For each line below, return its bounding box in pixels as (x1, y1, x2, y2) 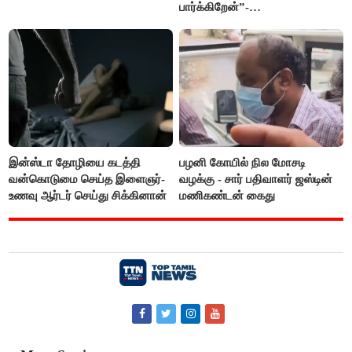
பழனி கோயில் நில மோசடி (179, 156, 306, 169)
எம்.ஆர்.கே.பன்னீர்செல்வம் (179, 16, 310, 30)
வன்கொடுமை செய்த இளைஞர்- (9, 172, 166, 185)
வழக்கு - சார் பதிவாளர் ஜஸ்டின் (179, 172, 333, 185)
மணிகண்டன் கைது (179, 189, 276, 202)
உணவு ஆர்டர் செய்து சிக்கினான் (9, 189, 167, 202)
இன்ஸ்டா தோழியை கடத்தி (9, 156, 141, 169)
